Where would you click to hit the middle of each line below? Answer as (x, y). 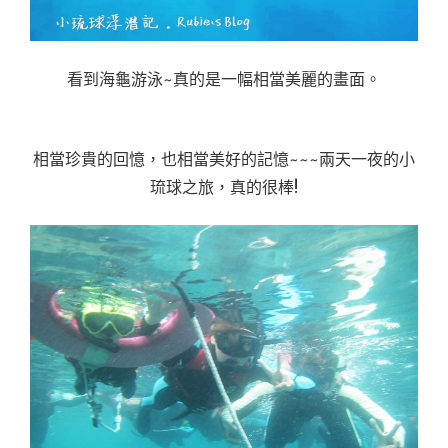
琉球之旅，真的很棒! (224, 187)
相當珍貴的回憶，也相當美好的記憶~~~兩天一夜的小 (224, 159)
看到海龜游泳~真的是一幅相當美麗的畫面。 (224, 79)
